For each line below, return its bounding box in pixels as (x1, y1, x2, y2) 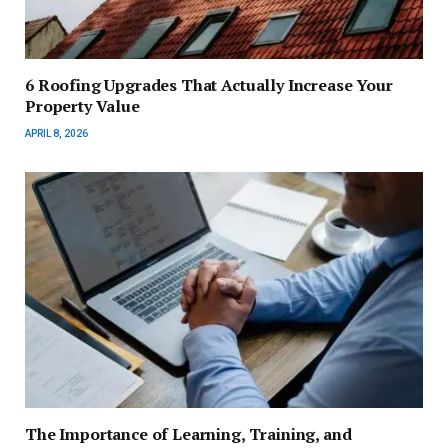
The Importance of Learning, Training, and (25, 423, 352, 446)
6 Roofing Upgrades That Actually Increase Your (25, 73, 393, 96)
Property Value (25, 94, 140, 117)
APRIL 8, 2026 (25, 127, 88, 139)
